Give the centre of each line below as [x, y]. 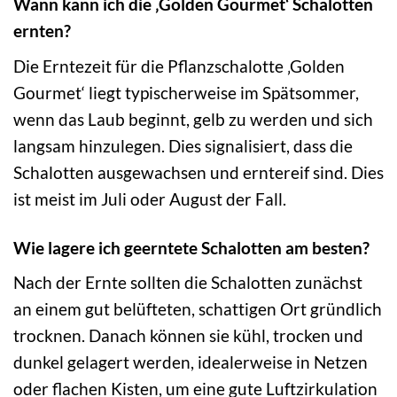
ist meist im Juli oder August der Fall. [150, 198]
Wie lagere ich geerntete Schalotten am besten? [191, 247]
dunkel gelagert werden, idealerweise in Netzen [191, 362]
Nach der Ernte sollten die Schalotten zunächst [188, 283]
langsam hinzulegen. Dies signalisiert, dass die [183, 145]
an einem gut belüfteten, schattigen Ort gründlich [198, 309]
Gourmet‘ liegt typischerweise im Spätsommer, [186, 92]
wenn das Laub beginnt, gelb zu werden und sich [193, 119]
